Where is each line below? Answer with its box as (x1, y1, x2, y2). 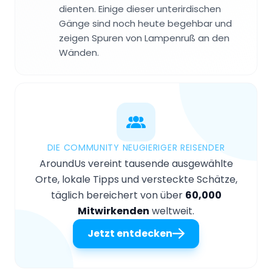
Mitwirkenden (78, 203, 149, 218)
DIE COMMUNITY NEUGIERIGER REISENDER (47, 141, 225, 154)
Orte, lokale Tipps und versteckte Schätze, (35, 172, 237, 186)
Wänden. (59, 46, 99, 59)
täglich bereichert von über (50, 188, 185, 202)
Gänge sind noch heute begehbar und (59, 16, 232, 30)
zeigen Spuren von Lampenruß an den (59, 31, 229, 44)
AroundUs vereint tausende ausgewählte (39, 156, 233, 171)
